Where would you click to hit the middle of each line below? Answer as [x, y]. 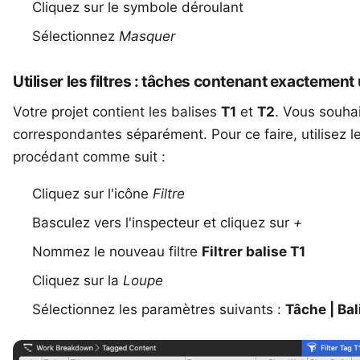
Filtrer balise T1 [254, 252]
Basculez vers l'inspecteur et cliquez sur [163, 223]
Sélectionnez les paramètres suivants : [159, 310]
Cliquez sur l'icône [92, 194]
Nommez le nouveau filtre [117, 252]
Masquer [147, 37]
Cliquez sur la [78, 281]
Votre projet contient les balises [117, 112]
